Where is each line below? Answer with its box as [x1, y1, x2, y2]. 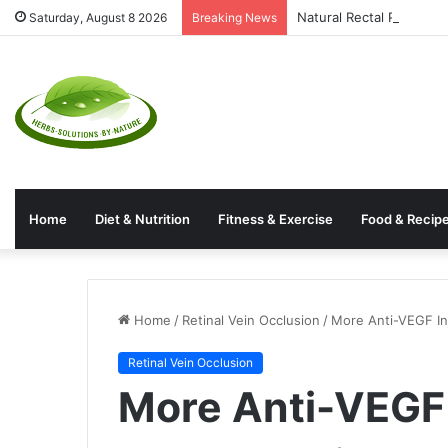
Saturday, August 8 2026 [26, 10, 167, 25]
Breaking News [192, 10, 277, 25]
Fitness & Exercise [218, 211, 333, 227]
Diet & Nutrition [95, 211, 190, 227]
